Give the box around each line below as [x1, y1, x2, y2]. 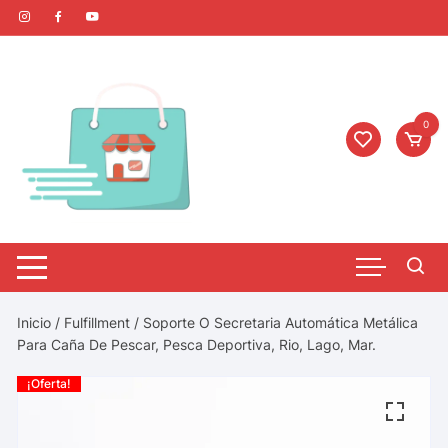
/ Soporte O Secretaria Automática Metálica [130, 313, 419, 331]
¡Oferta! [27, 375, 72, 391]
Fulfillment [64, 313, 131, 331]
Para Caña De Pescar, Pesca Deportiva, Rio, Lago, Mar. [17, 335, 377, 353]
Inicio [17, 313, 52, 331]
